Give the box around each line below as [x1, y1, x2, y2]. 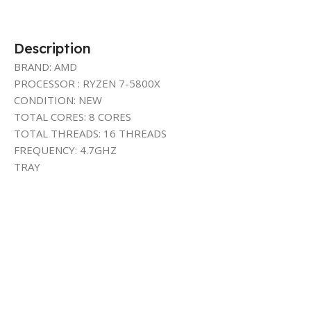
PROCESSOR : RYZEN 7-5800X [14, 76, 160, 90]
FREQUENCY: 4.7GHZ [14, 142, 117, 157]
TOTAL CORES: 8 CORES [14, 109, 131, 124]
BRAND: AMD [14, 59, 77, 74]
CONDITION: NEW [14, 92, 102, 107]
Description [14, 39, 91, 57]
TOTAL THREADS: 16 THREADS [14, 126, 167, 140]
